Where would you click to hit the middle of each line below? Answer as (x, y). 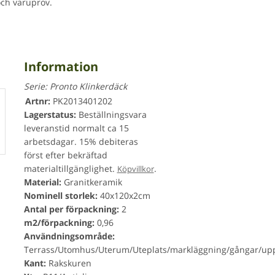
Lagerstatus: (50, 114)
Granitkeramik (91, 182)
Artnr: (37, 101)
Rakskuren (68, 263)
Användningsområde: (69, 236)
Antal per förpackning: (71, 209)
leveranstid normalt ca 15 (76, 128)
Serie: (37, 86)
